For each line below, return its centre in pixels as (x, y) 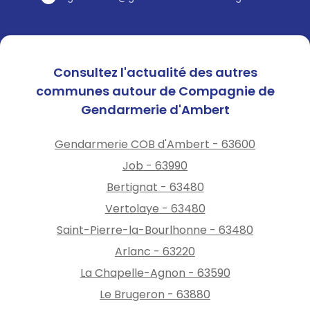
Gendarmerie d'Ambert (155, 109)
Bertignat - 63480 (155, 187)
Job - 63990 (155, 165)
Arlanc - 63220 (155, 251)
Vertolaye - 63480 (155, 208)
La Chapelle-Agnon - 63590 (155, 273)
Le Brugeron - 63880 (155, 294)
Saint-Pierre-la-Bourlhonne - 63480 (155, 230)
